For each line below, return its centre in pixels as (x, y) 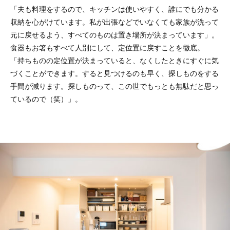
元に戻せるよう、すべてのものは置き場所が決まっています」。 (114, 35)
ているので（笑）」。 (46, 99)
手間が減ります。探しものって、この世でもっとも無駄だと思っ (114, 86)
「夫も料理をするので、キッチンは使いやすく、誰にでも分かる (114, 9)
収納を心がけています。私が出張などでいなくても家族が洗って (114, 22)
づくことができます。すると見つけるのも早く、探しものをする (114, 73)
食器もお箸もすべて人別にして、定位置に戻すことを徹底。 (107, 47)
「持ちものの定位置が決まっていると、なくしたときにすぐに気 (114, 60)
